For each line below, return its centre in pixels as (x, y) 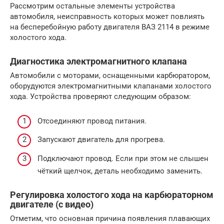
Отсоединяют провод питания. (92, 121)
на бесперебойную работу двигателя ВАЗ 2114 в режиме (110, 27)
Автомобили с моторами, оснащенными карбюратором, (110, 76)
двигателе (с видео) (52, 204)
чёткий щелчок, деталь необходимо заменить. (120, 171)
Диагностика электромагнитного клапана (98, 61)
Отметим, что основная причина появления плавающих (110, 218)
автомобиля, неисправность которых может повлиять (107, 17)
